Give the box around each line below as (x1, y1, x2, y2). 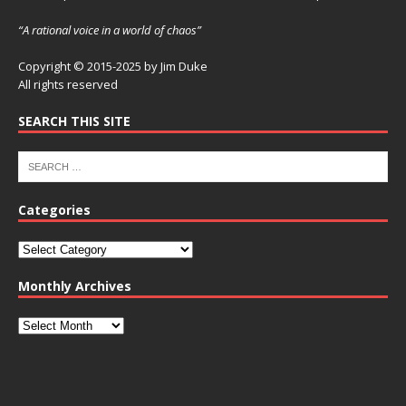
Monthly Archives (18, 277, 131, 295)
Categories (18, 201, 91, 219)
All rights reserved (18, 76, 118, 93)
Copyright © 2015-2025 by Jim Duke (18, 58, 208, 75)
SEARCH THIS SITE (18, 112, 130, 130)
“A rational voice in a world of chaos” (18, 22, 201, 39)
